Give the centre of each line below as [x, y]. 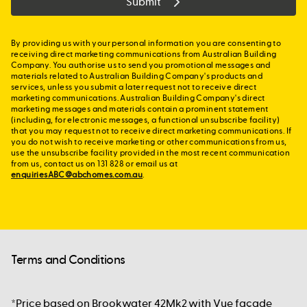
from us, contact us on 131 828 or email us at [94, 164]
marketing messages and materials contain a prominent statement [140, 109]
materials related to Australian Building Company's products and [137, 76]
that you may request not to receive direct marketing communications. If [151, 131]
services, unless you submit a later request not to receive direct [134, 87]
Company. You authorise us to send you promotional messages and [141, 65]
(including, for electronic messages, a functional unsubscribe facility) [146, 120]
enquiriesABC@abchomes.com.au [77, 175]
